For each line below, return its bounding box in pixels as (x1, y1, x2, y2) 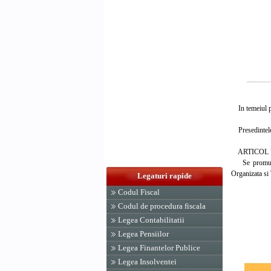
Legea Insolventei (118, 257, 177, 266)
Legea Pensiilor (118, 229, 169, 238)
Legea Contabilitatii (118, 215, 184, 224)
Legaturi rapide (137, 171, 192, 180)
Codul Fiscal (118, 188, 160, 197)
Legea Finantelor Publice (118, 243, 200, 252)
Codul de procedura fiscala (118, 201, 206, 211)
